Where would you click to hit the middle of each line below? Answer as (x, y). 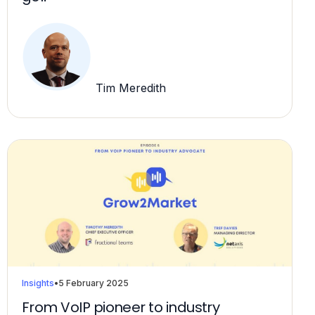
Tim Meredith (129, 88)
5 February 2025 (94, 283)
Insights (38, 283)
